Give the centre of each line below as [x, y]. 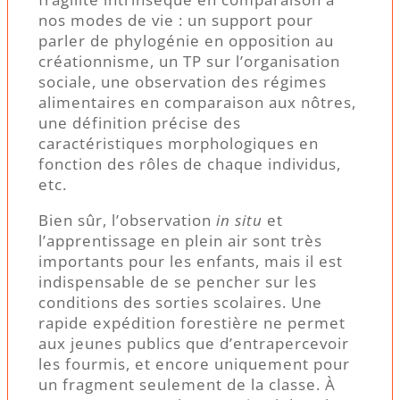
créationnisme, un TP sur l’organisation [189, 62]
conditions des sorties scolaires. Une [180, 303]
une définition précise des [140, 123]
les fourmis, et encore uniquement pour [194, 364]
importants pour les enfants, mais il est [191, 262]
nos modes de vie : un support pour [176, 21]
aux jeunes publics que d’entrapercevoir [194, 344]
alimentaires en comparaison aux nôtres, [197, 103]
